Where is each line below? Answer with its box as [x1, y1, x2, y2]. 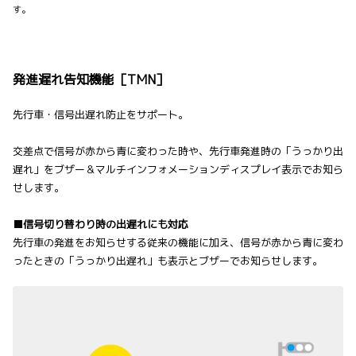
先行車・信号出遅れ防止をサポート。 [13, 106, 188, 122]
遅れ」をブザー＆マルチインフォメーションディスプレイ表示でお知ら [13, 161, 343, 176]
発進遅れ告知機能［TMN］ [13, 70, 168, 88]
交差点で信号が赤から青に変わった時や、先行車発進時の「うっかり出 [13, 143, 343, 158]
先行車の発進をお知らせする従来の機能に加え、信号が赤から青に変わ [13, 234, 343, 250]
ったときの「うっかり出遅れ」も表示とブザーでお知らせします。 [13, 253, 323, 268]
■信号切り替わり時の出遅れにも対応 [13, 216, 188, 231]
